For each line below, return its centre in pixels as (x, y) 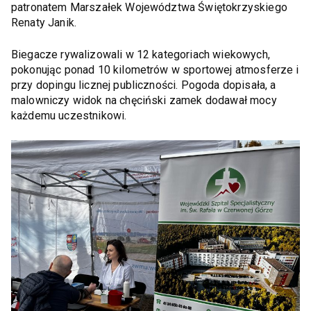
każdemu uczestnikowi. (69, 115)
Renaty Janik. (44, 22)
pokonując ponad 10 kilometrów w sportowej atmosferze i (155, 69)
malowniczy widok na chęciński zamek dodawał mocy (144, 100)
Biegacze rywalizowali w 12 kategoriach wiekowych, (141, 54)
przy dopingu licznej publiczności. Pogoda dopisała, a (144, 85)
